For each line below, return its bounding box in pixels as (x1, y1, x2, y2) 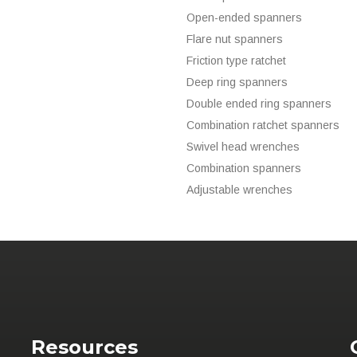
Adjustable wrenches (186, 182, 292, 196)
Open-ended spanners (186, 10, 302, 24)
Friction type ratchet (186, 53, 286, 67)
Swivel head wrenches (186, 139, 300, 153)
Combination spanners (186, 161, 301, 175)
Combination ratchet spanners (186, 118, 339, 131)
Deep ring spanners (186, 75, 288, 88)
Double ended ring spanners (186, 96, 331, 110)
